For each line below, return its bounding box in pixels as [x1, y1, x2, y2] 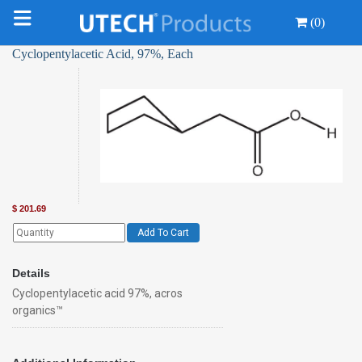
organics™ [12, 304, 63, 318]
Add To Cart [137, 227, 189, 239]
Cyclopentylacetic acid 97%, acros [12, 287, 183, 301]
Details [12, 267, 50, 280]
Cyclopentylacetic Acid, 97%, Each [12, 47, 193, 61]
